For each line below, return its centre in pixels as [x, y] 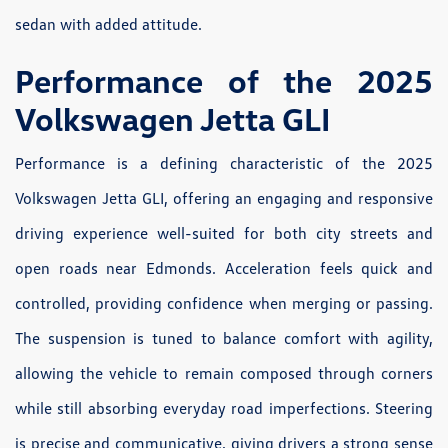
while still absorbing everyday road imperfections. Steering [224, 407]
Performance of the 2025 [224, 80]
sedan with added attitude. [108, 23]
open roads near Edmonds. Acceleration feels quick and [224, 267]
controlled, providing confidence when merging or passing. [224, 302]
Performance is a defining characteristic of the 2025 [224, 162]
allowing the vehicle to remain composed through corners [224, 372]
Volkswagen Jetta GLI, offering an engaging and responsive [224, 197]
